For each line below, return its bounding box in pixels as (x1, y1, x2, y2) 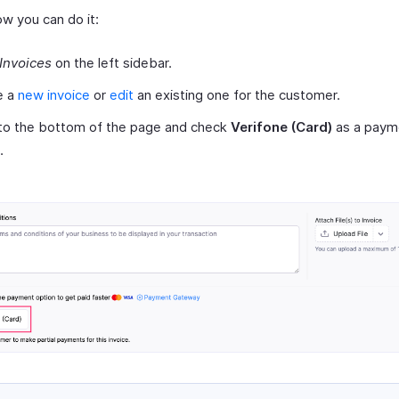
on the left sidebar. (52, 53, 172, 71)
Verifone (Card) (231, 118, 332, 135)
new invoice (18, 85, 90, 103)
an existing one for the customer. (134, 85, 340, 103)
